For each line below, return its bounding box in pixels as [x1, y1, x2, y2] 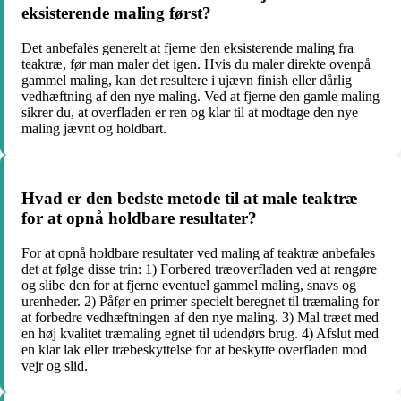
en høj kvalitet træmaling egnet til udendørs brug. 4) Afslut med [21, 326, 379, 342]
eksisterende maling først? [21, 3, 211, 22]
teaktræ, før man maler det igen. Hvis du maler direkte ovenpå [21, 55, 371, 72]
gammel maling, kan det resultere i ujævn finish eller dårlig [21, 72, 352, 88]
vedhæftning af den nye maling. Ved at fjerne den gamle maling [21, 88, 380, 104]
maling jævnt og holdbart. [21, 120, 166, 136]
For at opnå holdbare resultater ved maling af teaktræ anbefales [21, 245, 375, 261]
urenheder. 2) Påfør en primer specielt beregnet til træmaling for [21, 294, 379, 310]
